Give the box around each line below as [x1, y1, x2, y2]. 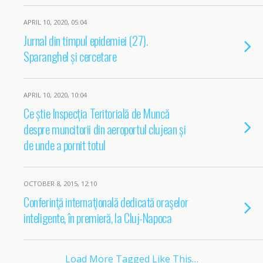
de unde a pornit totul [23, 136, 106, 154]
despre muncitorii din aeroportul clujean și [23, 120, 186, 138]
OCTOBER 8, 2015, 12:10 [23, 179, 97, 188]
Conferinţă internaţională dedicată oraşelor [23, 193, 188, 211]
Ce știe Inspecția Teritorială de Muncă [23, 104, 170, 122]
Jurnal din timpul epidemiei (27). [23, 31, 148, 49]
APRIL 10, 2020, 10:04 [23, 90, 87, 99]
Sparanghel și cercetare [23, 47, 117, 65]
